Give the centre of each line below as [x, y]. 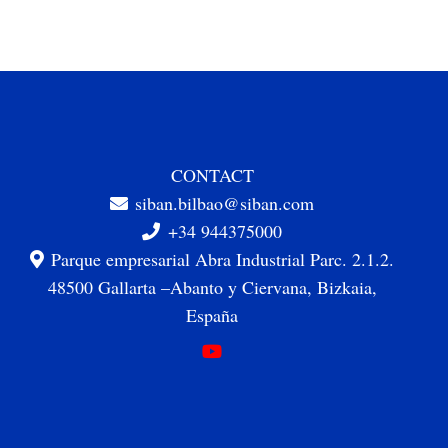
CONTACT [212, 175]
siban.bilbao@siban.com [225, 203]
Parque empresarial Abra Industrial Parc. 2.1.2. [223, 259]
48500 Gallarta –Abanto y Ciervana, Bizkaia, [212, 287]
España [212, 315]
